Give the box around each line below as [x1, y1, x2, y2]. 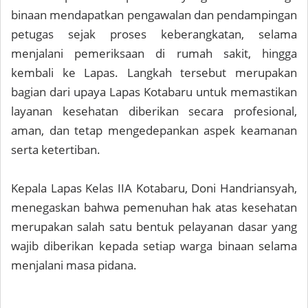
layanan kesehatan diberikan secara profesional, [11, 102, 297, 119]
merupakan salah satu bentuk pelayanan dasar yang [11, 218, 297, 234]
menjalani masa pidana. [11, 256, 137, 273]
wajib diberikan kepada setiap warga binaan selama [11, 237, 297, 254]
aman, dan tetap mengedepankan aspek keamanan [11, 122, 297, 138]
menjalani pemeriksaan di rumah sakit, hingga [11, 45, 297, 61]
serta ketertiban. [11, 141, 100, 157]
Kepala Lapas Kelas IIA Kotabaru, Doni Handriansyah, [11, 179, 297, 196]
